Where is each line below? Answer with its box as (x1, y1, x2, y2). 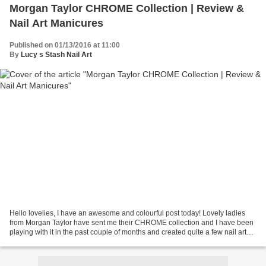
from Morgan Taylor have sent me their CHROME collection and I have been (9, 218, 254, 227)
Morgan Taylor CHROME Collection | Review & (9, 2, 244, 14)
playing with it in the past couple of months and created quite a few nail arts (9, 228, 250, 237)
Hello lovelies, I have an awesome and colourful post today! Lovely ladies (9, 209, 245, 218)
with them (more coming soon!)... (9, 237, 114, 246)
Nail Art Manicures (9, 17, 103, 29)
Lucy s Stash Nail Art (21, 50, 92, 59)
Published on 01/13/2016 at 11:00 (9, 40, 120, 49)
